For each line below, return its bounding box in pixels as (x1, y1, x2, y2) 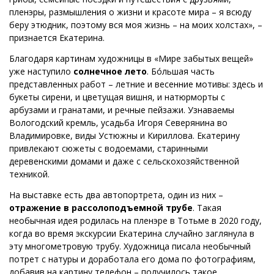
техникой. (9, 168, 50, 180)
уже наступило (9, 65, 73, 77)
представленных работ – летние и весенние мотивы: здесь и (9, 78, 263, 90)
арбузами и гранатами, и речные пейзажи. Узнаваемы (9, 103, 234, 116)
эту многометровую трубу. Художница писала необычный (9, 240, 251, 252)
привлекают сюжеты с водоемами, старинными (9, 142, 208, 154)
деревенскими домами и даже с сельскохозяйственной (9, 155, 239, 167)
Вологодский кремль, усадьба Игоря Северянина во (9, 116, 228, 128)
